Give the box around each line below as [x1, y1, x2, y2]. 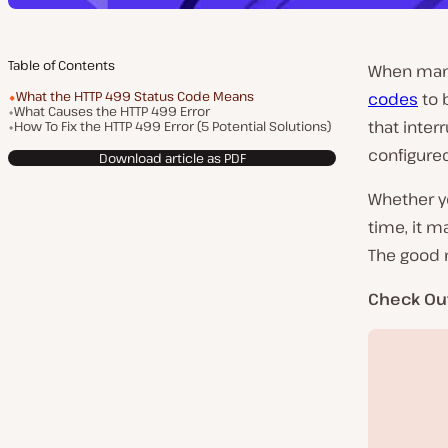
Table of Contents [8, 56, 115, 74]
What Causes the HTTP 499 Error [14, 102, 210, 120]
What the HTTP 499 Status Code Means [16, 87, 254, 105]
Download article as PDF [98, 148, 246, 167]
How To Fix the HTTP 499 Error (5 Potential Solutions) [14, 117, 331, 135]
